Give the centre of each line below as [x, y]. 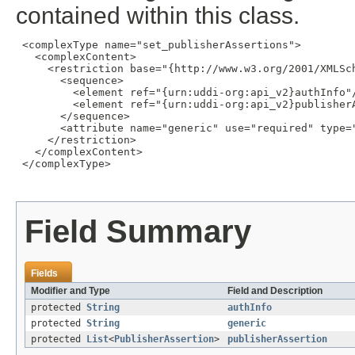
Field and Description [275, 291]
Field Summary [138, 232]
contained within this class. [158, 16]
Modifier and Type [71, 291]
